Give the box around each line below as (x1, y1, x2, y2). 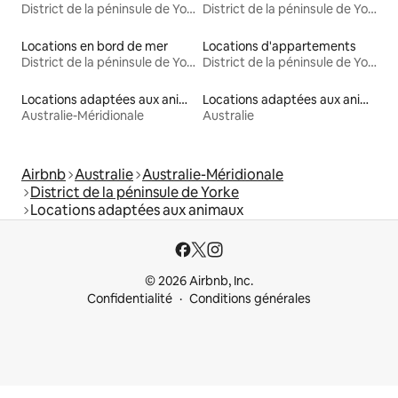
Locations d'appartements (203, 38, 356, 55)
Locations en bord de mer (21, 38, 168, 55)
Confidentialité (87, 291, 172, 307)
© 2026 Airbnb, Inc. (145, 273, 253, 290)
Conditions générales (189, 291, 311, 307)
